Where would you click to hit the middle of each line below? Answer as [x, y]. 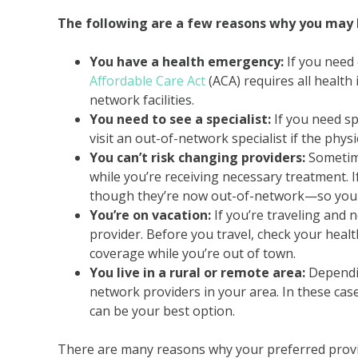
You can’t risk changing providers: [197, 157]
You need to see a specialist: [180, 119]
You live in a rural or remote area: [197, 272]
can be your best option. [162, 311]
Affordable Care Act [147, 81]
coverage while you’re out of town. [193, 253]
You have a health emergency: [187, 62]
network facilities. [142, 100]
